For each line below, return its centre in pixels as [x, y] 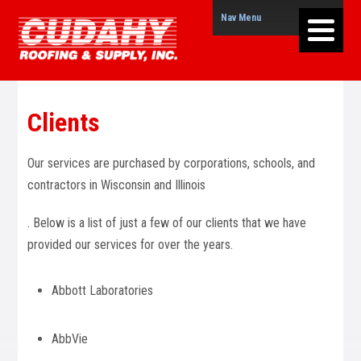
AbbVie [70, 339]
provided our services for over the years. [131, 245]
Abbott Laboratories [103, 290]
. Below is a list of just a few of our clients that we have [167, 223]
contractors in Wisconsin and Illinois [117, 185]
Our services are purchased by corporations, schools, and [172, 163]
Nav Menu [241, 18]
